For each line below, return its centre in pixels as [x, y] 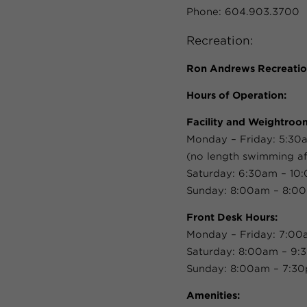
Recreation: [220, 40]
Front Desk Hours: [232, 217]
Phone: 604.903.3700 [243, 12]
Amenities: [213, 295]
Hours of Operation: [236, 95]
